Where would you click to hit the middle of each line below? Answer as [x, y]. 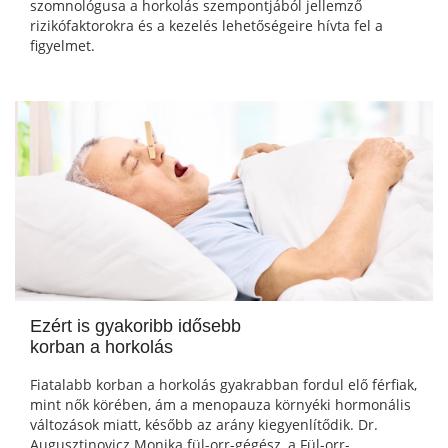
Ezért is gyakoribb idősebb [135, 326]
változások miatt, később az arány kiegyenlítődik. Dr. [204, 425]
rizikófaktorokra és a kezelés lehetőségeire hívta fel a [206, 26]
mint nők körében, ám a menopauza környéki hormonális [220, 405]
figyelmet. [62, 46]
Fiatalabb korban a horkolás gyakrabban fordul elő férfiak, [223, 385]
